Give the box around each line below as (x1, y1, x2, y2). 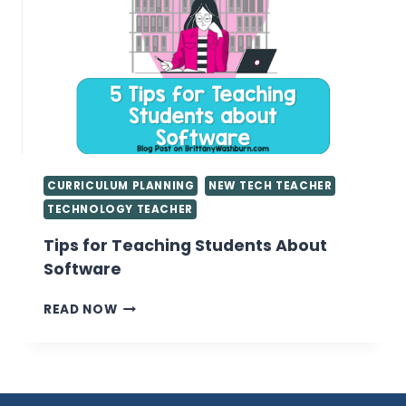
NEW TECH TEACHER (208, 179, 333, 194)
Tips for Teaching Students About (43, 235, 327, 257)
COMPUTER (116, 40, 195, 58)
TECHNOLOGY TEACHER (47, 202, 193, 217)
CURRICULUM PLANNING (47, 179, 195, 194)
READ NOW (43, 301, 118, 319)
